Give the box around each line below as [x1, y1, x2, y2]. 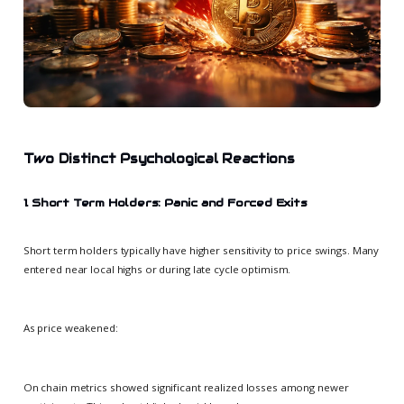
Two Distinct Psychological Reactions [23, 151, 295, 168]
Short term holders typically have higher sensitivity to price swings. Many [23, 243, 380, 258]
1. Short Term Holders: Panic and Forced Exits [23, 196, 308, 210]
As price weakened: [23, 321, 118, 335]
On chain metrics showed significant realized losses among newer [23, 380, 349, 394]
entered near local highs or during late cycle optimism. [23, 262, 291, 277]
